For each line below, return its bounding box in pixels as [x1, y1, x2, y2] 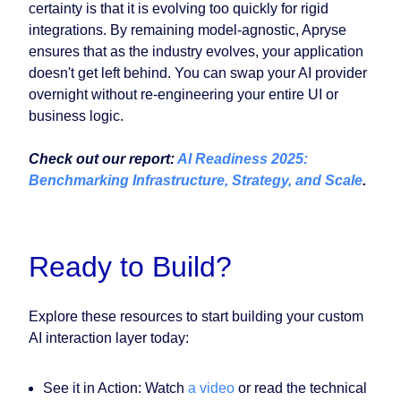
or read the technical [235, 380, 367, 397]
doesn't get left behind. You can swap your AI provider [29, 65, 367, 81]
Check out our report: [29, 151, 177, 167]
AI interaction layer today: [29, 330, 189, 346]
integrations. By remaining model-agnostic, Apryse [29, 22, 346, 38]
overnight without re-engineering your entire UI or [29, 87, 338, 103]
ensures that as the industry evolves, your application [29, 44, 363, 60]
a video [188, 380, 235, 397]
